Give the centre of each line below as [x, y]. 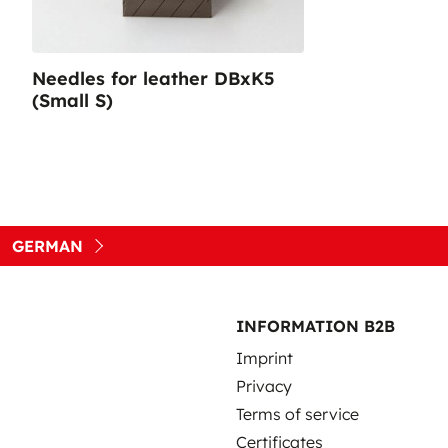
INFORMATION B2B [315, 326]
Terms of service [297, 414]
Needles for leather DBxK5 [153, 78]
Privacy [264, 386]
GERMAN [47, 246]
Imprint [264, 358]
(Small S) [72, 100]
